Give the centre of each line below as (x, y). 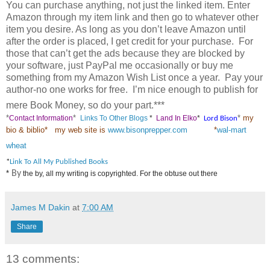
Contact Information (41, 118)
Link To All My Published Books (59, 162)
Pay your (244, 77)
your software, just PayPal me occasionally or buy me (120, 65)
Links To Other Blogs (114, 118)
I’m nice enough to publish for (195, 89)
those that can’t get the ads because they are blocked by (125, 53)
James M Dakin (40, 207)
